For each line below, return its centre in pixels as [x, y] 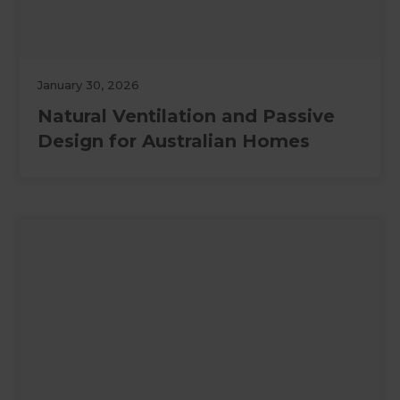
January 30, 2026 [89, 85]
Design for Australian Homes [174, 142]
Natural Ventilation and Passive [187, 117]
